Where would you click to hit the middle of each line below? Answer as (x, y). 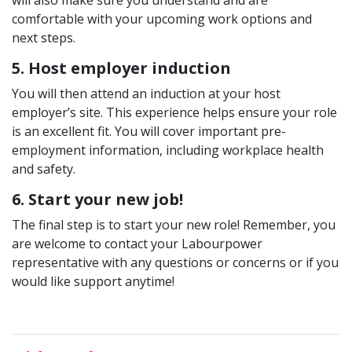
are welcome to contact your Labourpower (137, 244)
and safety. (44, 169)
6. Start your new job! (97, 199)
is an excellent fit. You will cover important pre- (149, 131)
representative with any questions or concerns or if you (175, 262)
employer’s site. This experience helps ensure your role (174, 112)
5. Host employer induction (121, 68)
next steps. (44, 38)
